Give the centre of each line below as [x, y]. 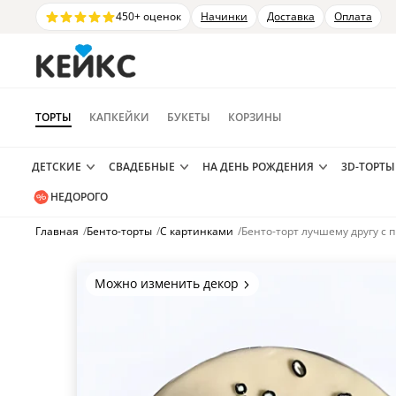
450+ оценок [148, 16]
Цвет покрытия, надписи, [172, 297]
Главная [57, 231]
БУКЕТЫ [189, 117]
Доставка [291, 16]
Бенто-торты [119, 231]
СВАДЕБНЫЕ [142, 167]
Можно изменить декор [167, 283]
